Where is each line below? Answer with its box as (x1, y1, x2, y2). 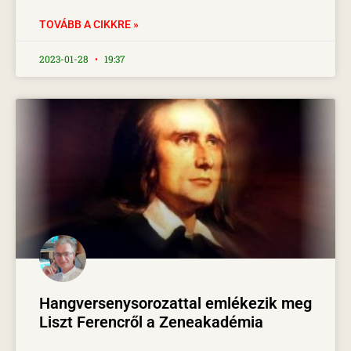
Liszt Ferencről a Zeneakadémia (39, 312, 263, 331)
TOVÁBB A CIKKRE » (39, 17, 139, 31)
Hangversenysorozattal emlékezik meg (39, 293, 312, 313)
